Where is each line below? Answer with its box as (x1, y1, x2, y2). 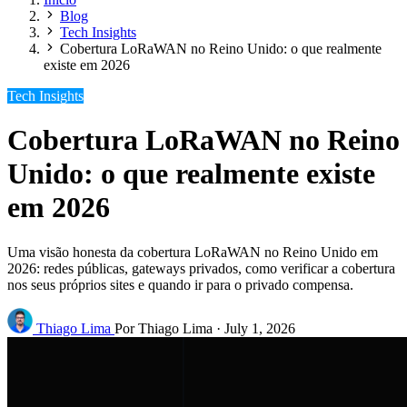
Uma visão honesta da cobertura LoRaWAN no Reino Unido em (7, 243, 378, 260)
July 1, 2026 (224, 320, 295, 336)
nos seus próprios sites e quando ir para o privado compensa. (7, 276, 353, 293)
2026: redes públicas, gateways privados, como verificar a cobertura (7, 260, 395, 276)
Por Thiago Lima (114, 320, 213, 336)
